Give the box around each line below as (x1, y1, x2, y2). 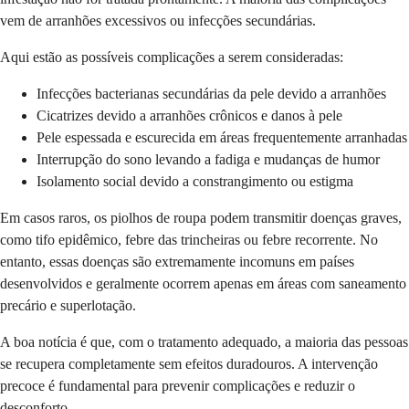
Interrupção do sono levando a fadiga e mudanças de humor (37, 152, 380, 168)
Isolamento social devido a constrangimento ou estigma (37, 173, 353, 190)
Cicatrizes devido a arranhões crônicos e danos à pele (37, 108, 342, 124)
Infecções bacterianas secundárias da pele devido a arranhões (37, 86, 386, 102)
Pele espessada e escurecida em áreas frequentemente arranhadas (37, 130, 407, 146)
